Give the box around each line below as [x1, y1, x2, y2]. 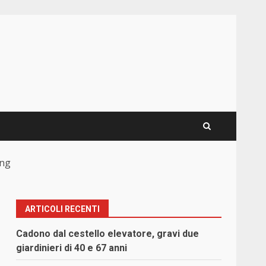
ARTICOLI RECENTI [25, 204, 100, 214]
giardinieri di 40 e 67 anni [16, 242, 128, 254]
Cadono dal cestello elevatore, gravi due [16, 228, 199, 240]
